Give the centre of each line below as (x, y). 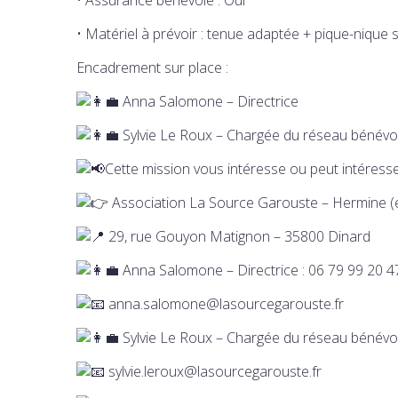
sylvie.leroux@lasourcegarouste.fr (213, 371)
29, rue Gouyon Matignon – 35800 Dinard (238, 236)
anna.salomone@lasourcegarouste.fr (224, 303)
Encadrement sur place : (152, 67)
